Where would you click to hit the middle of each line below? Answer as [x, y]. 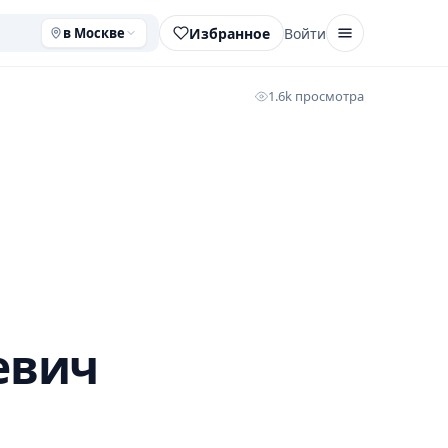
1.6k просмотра [316, 96]
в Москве [94, 33]
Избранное [229, 33]
